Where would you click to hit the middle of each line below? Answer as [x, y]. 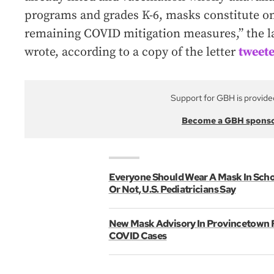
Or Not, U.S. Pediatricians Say [172, 190]
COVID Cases [138, 236]
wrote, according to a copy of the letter [131, 53]
